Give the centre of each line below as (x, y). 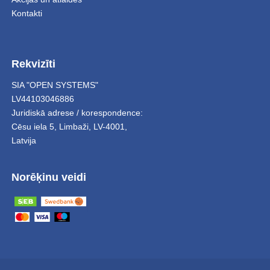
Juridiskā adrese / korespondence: (77, 113)
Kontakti (27, 14)
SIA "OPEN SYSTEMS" (55, 85)
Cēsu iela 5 (33, 127)
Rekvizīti (33, 64)
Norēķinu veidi (49, 177)
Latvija (24, 141)
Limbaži (74, 127)
